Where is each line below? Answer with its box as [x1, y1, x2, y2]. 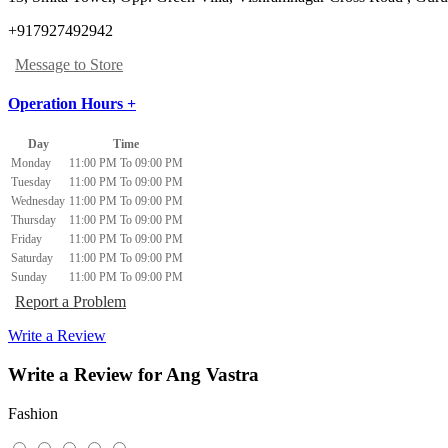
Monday [11, 156, 51, 171]
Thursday [11, 213, 56, 228]
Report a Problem [15, 293, 126, 311]
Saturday [11, 251, 53, 266]
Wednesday [11, 194, 65, 209]
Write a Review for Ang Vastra [8, 364, 259, 386]
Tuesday [11, 175, 51, 190]
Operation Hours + [8, 95, 136, 113]
